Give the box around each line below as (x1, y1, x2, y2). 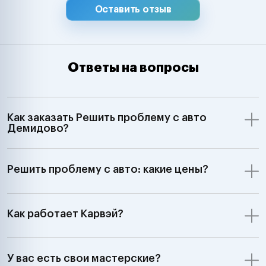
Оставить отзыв (94, 4, 172, 14)
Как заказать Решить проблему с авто (7, 112, 207, 123)
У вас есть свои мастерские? (7, 252, 161, 264)
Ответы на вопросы (67, 61, 199, 74)
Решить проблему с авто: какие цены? (7, 163, 208, 175)
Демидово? (7, 122, 69, 134)
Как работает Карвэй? (7, 208, 123, 219)
